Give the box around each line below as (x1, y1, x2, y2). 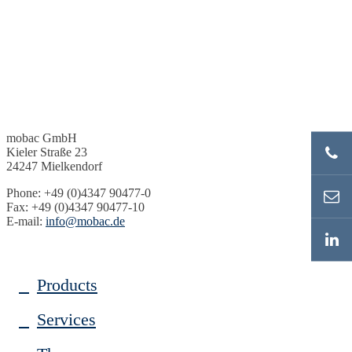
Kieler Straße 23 (6, 145, 87, 159)
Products (37, 275, 97, 295)
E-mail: (6, 214, 46, 228)
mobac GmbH (6, 131, 77, 145)
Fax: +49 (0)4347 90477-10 (6, 200, 145, 214)
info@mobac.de (46, 214, 125, 228)
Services (37, 310, 96, 329)
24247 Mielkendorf (6, 159, 102, 173)
